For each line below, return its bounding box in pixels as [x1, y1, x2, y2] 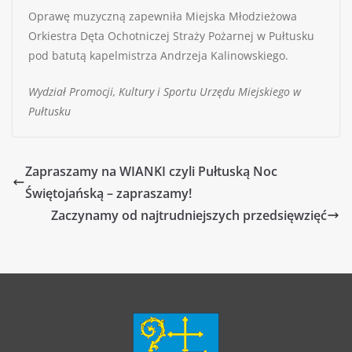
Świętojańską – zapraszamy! [25, 185, 192, 203]
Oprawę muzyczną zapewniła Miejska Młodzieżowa [28, 9, 297, 24]
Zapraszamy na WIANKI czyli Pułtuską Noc [25, 163, 277, 181]
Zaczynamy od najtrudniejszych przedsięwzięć [51, 207, 327, 225]
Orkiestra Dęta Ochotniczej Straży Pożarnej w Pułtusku [28, 28, 314, 44]
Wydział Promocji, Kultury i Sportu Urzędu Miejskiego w [28, 84, 301, 100]
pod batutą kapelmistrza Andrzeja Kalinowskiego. [28, 48, 288, 64]
